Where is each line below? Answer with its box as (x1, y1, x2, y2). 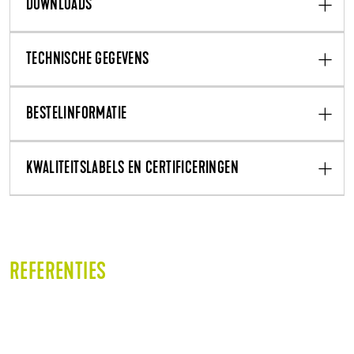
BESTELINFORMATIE (26, 106, 127, 124)
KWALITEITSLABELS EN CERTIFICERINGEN (26, 160, 239, 179)
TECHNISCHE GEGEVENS (26, 51, 149, 70)
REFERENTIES (9, 261, 107, 286)
